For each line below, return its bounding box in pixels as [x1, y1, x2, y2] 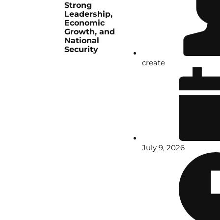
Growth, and [64, 27, 115, 37]
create [142, 58, 165, 68]
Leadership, [64, 9, 113, 19]
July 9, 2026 [142, 143, 185, 153]
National [64, 36, 100, 46]
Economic [64, 18, 105, 28]
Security [64, 45, 99, 55]
